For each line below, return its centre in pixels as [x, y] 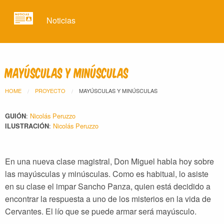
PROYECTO [50, 90]
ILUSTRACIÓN [27, 126]
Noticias [61, 20]
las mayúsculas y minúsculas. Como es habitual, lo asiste [107, 173]
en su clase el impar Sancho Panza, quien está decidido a [108, 186]
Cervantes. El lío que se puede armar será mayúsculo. [101, 211]
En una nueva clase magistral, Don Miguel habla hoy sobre [109, 161]
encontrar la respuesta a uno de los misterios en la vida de [108, 198]
